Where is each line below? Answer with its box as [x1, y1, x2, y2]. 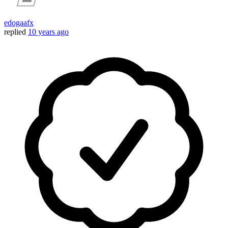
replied [4, 27, 26, 37]
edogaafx [4, 18, 34, 27]
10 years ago [28, 27, 69, 37]
